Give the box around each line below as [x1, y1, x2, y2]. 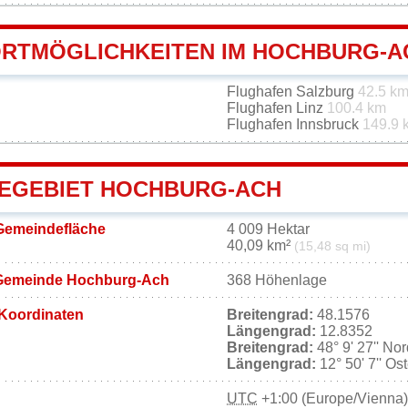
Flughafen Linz [227, 100, 327, 117]
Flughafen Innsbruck [227, 117, 362, 133]
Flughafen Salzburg [227, 84, 358, 100]
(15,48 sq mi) [294, 240, 371, 254]
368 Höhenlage [227, 272, 327, 289]
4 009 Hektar [227, 221, 310, 238]
